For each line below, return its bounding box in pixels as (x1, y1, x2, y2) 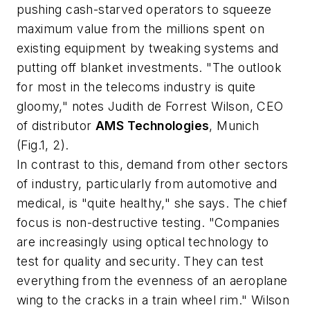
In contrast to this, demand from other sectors (17, 157, 289, 172)
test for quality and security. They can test (17, 254, 264, 269)
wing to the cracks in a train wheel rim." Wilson (17, 293, 290, 308)
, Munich (209, 118, 259, 134)
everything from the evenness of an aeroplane (17, 273, 288, 289)
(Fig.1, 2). (17, 138, 69, 153)
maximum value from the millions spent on (17, 21, 264, 37)
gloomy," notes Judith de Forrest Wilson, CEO (17, 99, 284, 114)
